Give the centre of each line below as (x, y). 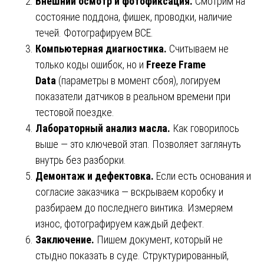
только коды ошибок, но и (91, 64)
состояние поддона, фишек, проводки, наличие (134, 16)
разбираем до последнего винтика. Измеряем (134, 207)
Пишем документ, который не (160, 239)
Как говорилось (206, 128)
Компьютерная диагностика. (102, 48)
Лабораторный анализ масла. (104, 128)
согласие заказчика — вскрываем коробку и (129, 192)
